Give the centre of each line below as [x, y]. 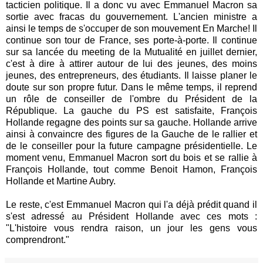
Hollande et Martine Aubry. [61, 181]
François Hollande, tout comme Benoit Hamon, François [131, 169]
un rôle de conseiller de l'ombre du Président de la [131, 99]
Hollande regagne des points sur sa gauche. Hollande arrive [131, 122]
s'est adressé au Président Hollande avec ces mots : [131, 216]
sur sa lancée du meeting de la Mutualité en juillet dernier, [131, 52]
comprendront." [39, 240]
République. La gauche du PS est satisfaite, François [131, 110]
